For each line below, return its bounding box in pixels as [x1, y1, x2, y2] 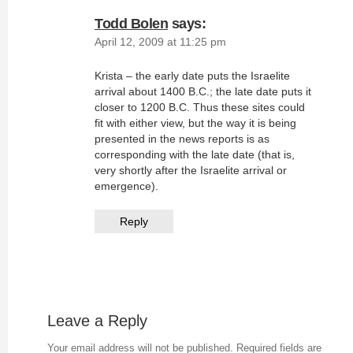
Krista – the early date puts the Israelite [95, 69, 290, 82]
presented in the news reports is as [95, 132, 269, 145]
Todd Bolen [95, 16, 168, 32]
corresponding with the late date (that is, [95, 148, 295, 161]
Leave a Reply [47, 312, 147, 329]
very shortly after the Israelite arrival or [95, 164, 287, 176]
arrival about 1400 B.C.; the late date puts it [95, 85, 311, 98]
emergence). [95, 180, 158, 192]
